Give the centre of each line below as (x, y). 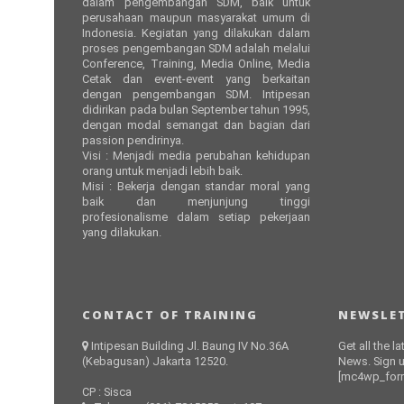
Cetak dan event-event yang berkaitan (196, 78)
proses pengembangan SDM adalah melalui (196, 48)
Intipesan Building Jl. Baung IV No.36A (190, 346)
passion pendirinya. (133, 140)
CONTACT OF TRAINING (170, 315)
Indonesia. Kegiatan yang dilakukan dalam (196, 32)
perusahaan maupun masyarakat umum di (196, 17)
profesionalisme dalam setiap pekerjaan (196, 216)
